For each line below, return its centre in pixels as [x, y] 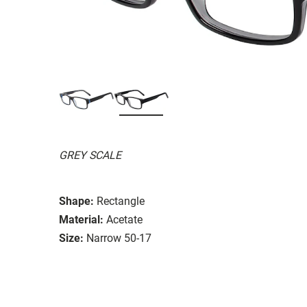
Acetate [124, 219]
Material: [81, 219]
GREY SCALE [90, 155]
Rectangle [121, 201]
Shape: [76, 201]
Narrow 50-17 [119, 238]
